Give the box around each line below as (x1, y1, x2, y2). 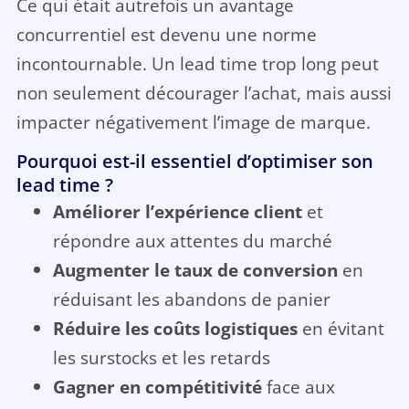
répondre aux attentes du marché (52, 228, 332, 254)
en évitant (297, 316, 384, 341)
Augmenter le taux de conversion (52, 257, 338, 283)
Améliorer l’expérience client (52, 199, 302, 225)
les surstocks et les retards (52, 345, 270, 371)
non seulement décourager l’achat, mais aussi (16, 79, 392, 105)
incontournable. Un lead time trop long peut (16, 50, 379, 76)
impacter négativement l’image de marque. (16, 109, 371, 134)
